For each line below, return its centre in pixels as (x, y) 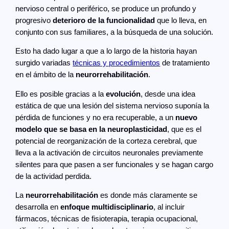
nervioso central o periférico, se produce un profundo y (106, 8)
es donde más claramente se (148, 196)
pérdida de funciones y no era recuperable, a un (96, 117)
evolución (123, 94)
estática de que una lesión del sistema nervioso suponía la (112, 106)
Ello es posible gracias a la (61, 94)
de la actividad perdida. (54, 176)
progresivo (34, 20)
